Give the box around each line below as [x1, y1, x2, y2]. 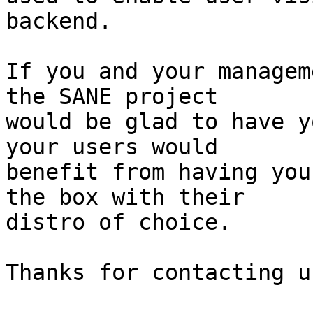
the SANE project [6, 84, 218, 110]
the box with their [6, 184, 245, 210]
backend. [6, 8, 112, 34]
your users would [6, 134, 218, 160]
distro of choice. [6, 210, 231, 235]
